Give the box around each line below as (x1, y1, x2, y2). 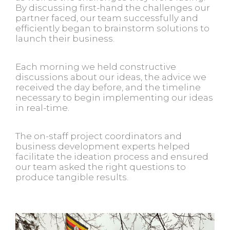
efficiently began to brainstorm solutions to (15, 23, 209, 33)
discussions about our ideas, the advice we (15, 71, 206, 82)
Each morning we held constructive (15, 61, 176, 72)
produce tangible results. (15, 171, 128, 182)
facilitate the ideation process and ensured (15, 151, 208, 162)
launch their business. (15, 33, 114, 44)
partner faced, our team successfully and (15, 12, 198, 23)
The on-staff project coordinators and (15, 130, 182, 141)
